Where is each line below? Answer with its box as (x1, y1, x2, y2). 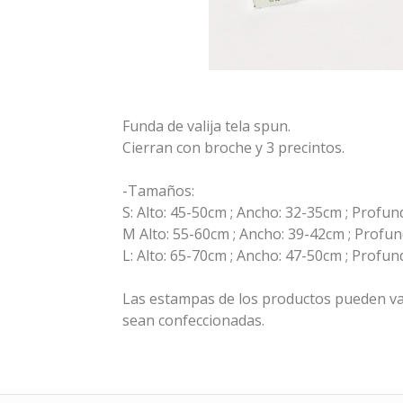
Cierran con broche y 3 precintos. (121, 138, 345, 158)
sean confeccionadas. (121, 310, 264, 331)
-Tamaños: (121, 181, 194, 201)
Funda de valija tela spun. (121, 116, 291, 137)
